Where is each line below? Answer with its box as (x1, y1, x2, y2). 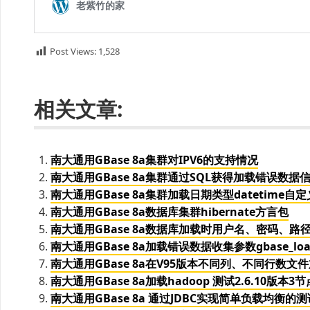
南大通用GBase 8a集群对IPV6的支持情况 (51, 152, 258, 167)
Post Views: (50, 45, 96, 58)
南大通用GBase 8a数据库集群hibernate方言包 (51, 203, 289, 219)
